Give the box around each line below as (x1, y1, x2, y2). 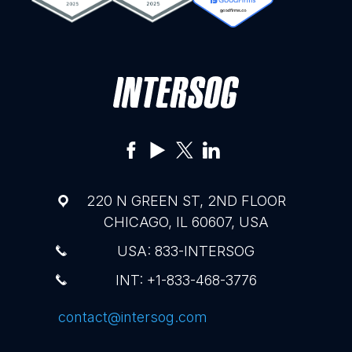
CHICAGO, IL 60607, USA (103, 214, 269, 231)
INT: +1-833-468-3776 (115, 272, 257, 289)
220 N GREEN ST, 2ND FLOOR (86, 192, 286, 210)
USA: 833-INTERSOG (117, 243, 255, 260)
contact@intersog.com (58, 309, 207, 326)
